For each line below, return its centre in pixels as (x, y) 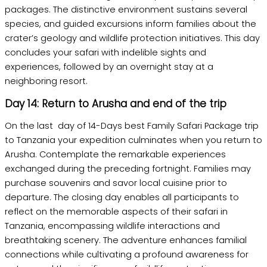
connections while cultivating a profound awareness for (127, 255)
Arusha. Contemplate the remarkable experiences (115, 155)
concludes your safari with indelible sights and (105, 52)
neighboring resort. (46, 81)
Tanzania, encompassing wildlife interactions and (112, 226)
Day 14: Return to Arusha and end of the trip (116, 103)
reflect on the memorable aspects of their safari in (116, 212)
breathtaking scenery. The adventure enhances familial (126, 240)
